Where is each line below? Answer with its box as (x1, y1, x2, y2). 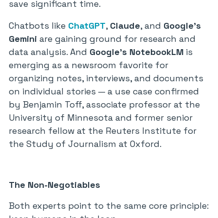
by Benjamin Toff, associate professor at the (9, 99, 200, 110)
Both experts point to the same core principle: (9, 200, 209, 211)
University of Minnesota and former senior (9, 112, 193, 123)
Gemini (9, 33, 37, 44)
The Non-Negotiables (9, 179, 100, 190)
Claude (110, 20, 140, 31)
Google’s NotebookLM (90, 46, 183, 57)
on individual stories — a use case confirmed (9, 86, 199, 97)
